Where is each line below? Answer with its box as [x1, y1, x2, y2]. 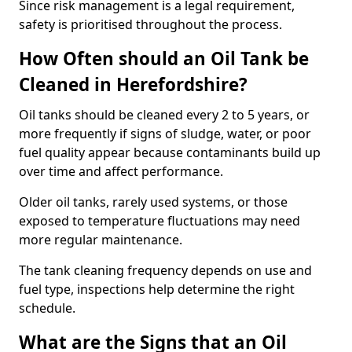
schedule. [19, 299, 75, 317]
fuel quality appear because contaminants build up [19, 144, 321, 161]
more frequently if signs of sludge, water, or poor [19, 125, 311, 142]
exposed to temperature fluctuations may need [19, 212, 300, 229]
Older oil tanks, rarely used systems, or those [19, 193, 288, 211]
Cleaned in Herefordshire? [19, 72, 247, 97]
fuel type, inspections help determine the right [19, 280, 295, 298]
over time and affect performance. [19, 163, 223, 180]
